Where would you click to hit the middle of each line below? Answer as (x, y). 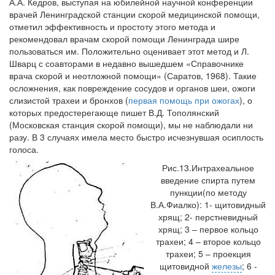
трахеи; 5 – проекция (208, 254)
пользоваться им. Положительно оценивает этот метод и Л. (129, 51)
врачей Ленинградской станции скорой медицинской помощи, (134, 14)
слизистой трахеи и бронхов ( (69, 100)
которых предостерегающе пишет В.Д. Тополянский (114, 112)
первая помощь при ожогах (184, 100)
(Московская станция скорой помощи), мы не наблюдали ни (131, 125)
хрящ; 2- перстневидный (208, 217)
